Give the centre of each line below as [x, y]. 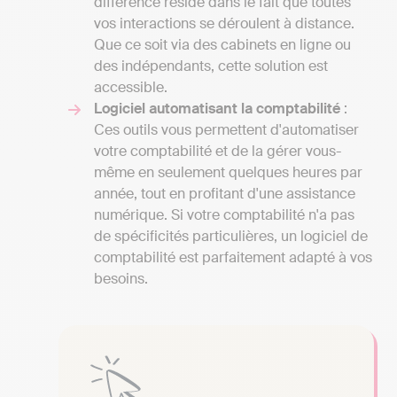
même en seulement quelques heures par [228, 173]
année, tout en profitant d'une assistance [225, 194]
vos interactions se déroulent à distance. [224, 24]
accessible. [131, 88]
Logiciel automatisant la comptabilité [217, 109]
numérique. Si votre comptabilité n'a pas [224, 215]
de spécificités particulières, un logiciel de [231, 237]
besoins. [121, 279]
